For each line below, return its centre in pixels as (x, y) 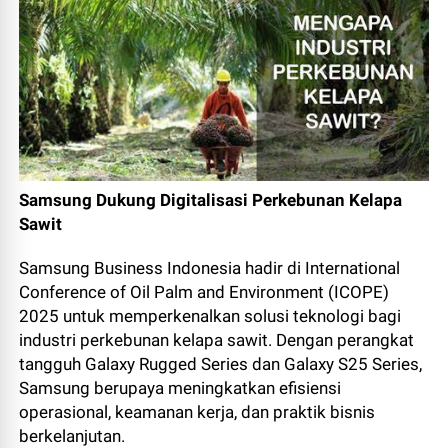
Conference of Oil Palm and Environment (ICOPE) (204, 291)
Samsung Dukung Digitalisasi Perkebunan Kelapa (211, 199)
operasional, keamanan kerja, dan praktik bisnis (197, 411)
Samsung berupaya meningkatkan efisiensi (180, 387)
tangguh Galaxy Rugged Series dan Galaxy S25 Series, (221, 363)
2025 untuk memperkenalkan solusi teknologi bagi (210, 315)
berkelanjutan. (72, 435)
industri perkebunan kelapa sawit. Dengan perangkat (217, 339)
